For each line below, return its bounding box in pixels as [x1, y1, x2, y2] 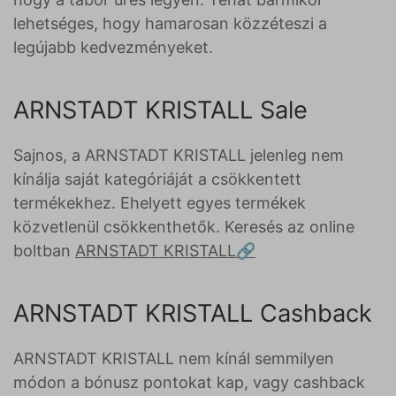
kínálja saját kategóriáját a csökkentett [13, 170, 301, 188]
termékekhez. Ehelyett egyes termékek [13, 194, 306, 212]
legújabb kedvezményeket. [13, 38, 213, 57]
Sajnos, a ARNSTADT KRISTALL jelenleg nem [13, 146, 344, 164]
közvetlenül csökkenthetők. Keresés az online [13, 217, 354, 236]
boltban [13, 241, 75, 260]
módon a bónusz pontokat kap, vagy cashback [13, 373, 365, 392]
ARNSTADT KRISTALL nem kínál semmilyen [13, 349, 334, 368]
